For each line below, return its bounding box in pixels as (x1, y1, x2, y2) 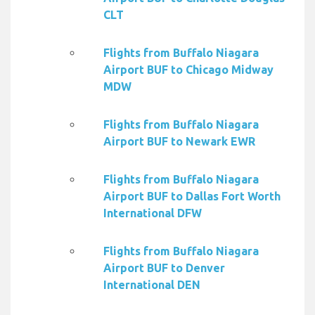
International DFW (103, 207, 202, 220)
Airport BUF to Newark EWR (103, 135, 255, 148)
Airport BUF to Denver (103, 262, 225, 275)
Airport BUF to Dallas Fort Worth (103, 190, 281, 203)
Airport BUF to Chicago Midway (103, 63, 274, 77)
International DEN (103, 278, 200, 292)
